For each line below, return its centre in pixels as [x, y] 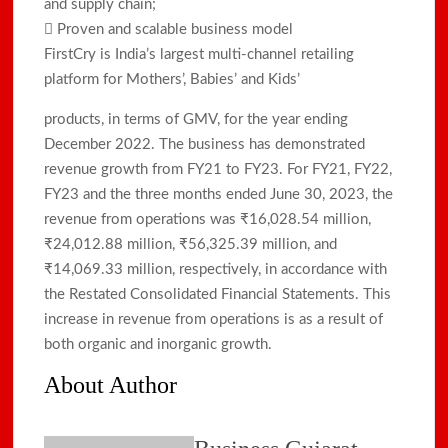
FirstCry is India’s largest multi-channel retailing [199, 54]
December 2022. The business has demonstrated [205, 144]
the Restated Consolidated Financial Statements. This [218, 294]
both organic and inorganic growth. [158, 344]
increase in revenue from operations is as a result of [214, 319]
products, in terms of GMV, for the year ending [196, 119]
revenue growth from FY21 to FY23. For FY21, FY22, [218, 169]
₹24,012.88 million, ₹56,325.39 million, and [191, 244]
